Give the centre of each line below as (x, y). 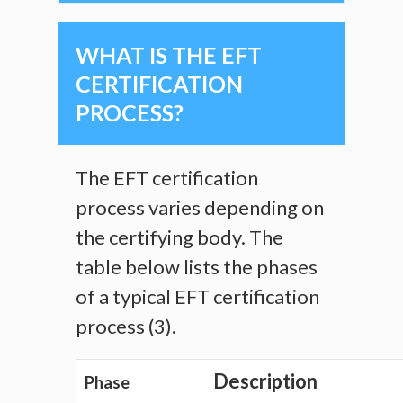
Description (265, 381)
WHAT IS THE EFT (169, 55)
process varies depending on (200, 208)
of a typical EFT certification (197, 297)
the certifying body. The (179, 237)
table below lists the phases (197, 267)
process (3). (126, 327)
